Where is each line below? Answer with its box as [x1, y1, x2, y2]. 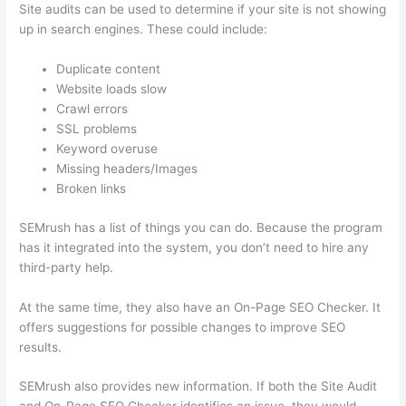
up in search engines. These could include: [19, 22, 268, 37]
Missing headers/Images [56, 161, 198, 177]
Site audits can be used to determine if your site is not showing [19, 2, 387, 17]
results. [19, 339, 63, 354]
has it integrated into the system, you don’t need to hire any [19, 239, 370, 255]
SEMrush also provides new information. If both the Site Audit [19, 379, 378, 394]
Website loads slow [56, 82, 168, 97]
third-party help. [19, 259, 114, 275]
